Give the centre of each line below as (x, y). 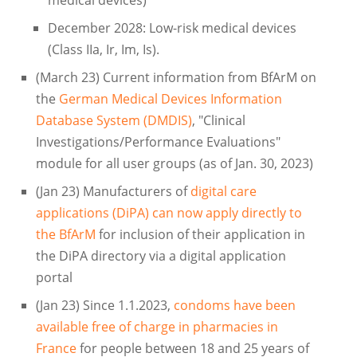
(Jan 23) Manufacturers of (113, 192)
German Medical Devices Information (170, 99)
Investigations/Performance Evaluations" (158, 142)
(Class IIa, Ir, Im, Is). (103, 50)
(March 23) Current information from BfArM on (176, 78)
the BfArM (65, 235)
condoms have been (234, 306)
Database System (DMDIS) (114, 121)
